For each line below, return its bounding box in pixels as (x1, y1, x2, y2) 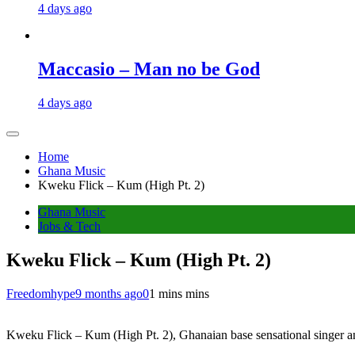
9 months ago (75, 286, 143, 300)
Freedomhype (6, 286, 75, 300)
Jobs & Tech (38, 219, 101, 233)
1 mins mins (149, 286, 209, 300)
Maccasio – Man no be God (38, 58, 260, 79)
